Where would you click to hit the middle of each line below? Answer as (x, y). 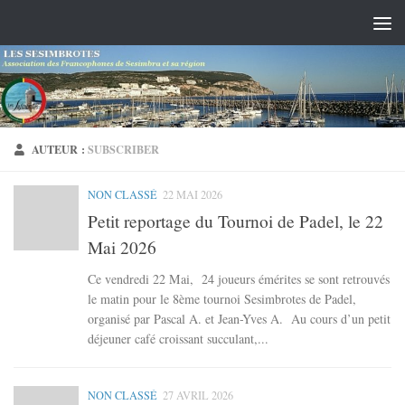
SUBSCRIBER (124, 149)
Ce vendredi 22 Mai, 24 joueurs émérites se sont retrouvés (239, 278)
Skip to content (66, 27)
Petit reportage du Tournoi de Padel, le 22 (235, 221)
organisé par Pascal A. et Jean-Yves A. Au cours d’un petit (239, 318)
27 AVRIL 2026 (198, 395)
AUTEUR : (60, 149)
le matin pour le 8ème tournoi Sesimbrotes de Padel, (222, 298)
